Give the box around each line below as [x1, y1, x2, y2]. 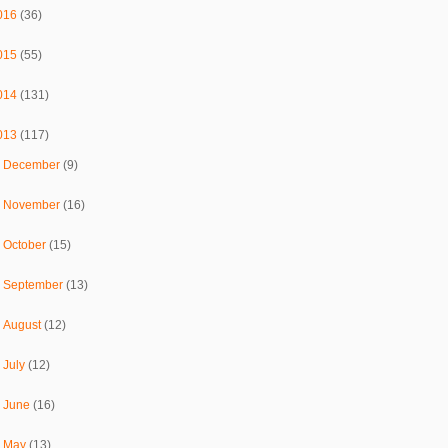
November [3, 197, 64, 212]
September [3, 277, 67, 292]
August [3, 317, 45, 332]
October [3, 237, 50, 252]
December [3, 157, 64, 172]
